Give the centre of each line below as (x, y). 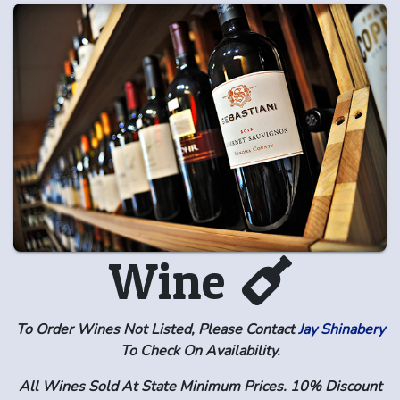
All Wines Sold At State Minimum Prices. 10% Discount (200, 386)
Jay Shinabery (341, 329)
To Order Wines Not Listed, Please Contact (157, 329)
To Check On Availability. (200, 350)
